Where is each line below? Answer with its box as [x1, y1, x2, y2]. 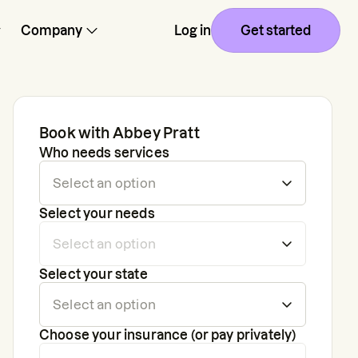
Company [21, 23, 82, 38]
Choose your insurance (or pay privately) [39, 328, 296, 342]
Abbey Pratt [112, 125, 200, 141]
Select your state [39, 267, 148, 281]
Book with [39, 125, 113, 141]
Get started [241, 23, 311, 38]
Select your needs [39, 206, 155, 221]
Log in [174, 23, 211, 38]
